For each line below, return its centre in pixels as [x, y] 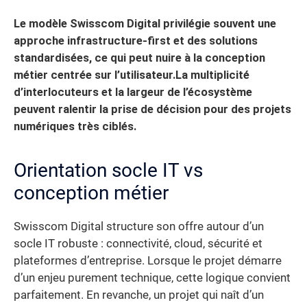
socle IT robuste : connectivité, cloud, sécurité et [138, 243]
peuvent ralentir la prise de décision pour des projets [152, 109]
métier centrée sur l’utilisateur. [95, 75]
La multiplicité [212, 75]
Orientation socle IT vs [108, 170]
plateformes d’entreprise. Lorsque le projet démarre [148, 260]
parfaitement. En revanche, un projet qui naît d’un [139, 295]
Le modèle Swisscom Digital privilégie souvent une [145, 23]
